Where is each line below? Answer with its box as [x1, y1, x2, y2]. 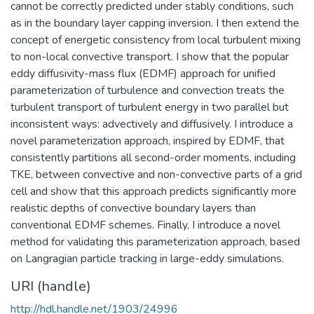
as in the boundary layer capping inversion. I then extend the [11, 15, 299, 31]
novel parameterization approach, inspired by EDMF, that [11, 132, 285, 149]
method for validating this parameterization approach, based [11, 233, 300, 250]
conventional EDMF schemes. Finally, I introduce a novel [11, 217, 280, 233]
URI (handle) [11, 276, 91, 296]
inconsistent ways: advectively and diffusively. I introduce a [11, 116, 293, 132]
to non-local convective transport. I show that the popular [11, 48, 289, 64]
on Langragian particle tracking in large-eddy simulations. [11, 250, 284, 266]
